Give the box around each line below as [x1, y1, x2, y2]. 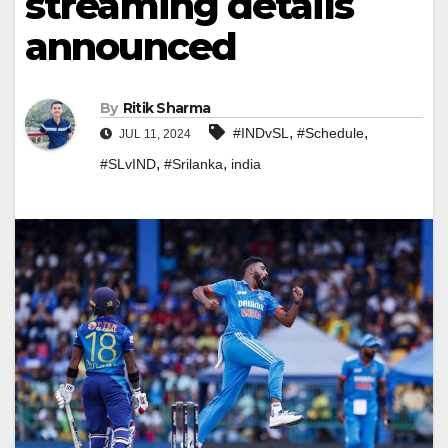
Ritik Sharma [122, 99, 211, 118]
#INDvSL [233, 125, 289, 142]
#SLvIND [100, 156, 156, 173]
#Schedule [297, 125, 364, 142]
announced [25, 23, 236, 70]
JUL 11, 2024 [116, 127, 191, 142]
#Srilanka [164, 156, 223, 173]
